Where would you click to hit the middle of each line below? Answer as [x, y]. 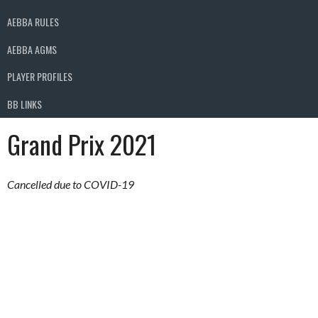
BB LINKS [24, 104]
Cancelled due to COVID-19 [71, 184]
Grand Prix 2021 [82, 143]
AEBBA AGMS [32, 49]
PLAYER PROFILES [40, 77]
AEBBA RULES [33, 22]
